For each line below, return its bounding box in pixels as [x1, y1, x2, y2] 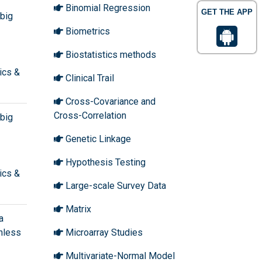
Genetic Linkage [63, 133, 131, 144]
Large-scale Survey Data [63, 180, 166, 191]
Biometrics [63, 25, 110, 37]
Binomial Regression [63, 2, 150, 13]
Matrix [63, 203, 91, 215]
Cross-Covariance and [63, 95, 156, 107]
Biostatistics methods [63, 49, 156, 60]
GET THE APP [201, 8, 253, 16]
